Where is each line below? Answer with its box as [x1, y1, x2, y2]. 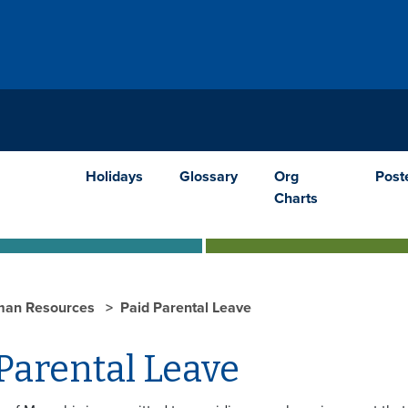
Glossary [179, 167, 239, 186]
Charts [274, 189, 319, 208]
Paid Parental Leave [120, 298, 251, 317]
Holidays [86, 167, 144, 186]
